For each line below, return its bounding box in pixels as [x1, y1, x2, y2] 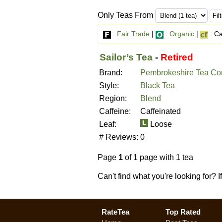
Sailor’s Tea [100, 52, 153, 62]
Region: [99, 94, 127, 103]
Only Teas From [98, 11, 155, 19]
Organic [169, 30, 194, 38]
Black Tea [140, 81, 175, 90]
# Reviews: [99, 133, 138, 141]
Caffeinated [140, 107, 181, 115]
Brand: [99, 68, 122, 77]
